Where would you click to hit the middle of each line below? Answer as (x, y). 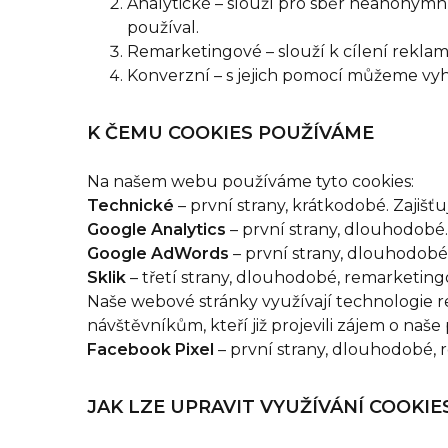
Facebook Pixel (150, 349)
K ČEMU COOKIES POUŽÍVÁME (230, 133)
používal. (163, 27)
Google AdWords (158, 253)
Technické (132, 205)
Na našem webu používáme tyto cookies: (250, 181)
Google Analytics (156, 229)
